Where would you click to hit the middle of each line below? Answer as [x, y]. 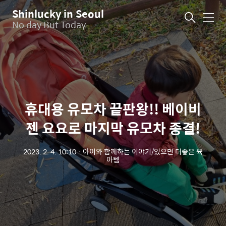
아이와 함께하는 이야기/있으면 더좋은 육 [143, 151]
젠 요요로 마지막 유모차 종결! [113, 128]
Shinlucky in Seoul [58, 13]
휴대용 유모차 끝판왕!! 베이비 [113, 108]
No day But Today [49, 24]
